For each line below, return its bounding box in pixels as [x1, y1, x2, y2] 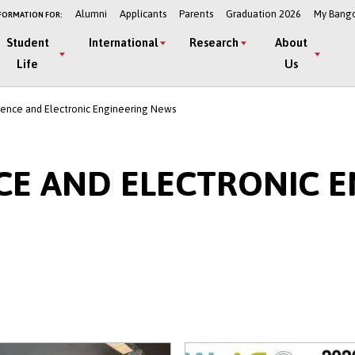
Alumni [74, 7, 107, 20]
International [88, 36, 158, 49]
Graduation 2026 [225, 7, 301, 20]
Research [189, 36, 239, 49]
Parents [178, 7, 213, 20]
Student [6, 36, 49, 49]
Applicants [119, 7, 166, 20]
